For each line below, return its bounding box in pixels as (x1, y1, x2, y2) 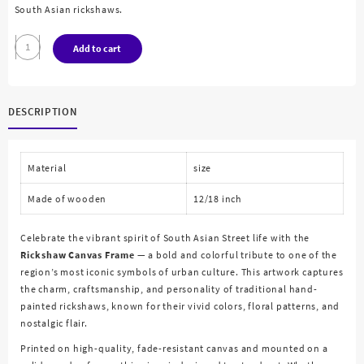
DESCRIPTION (8, 105, 78, 119)
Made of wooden (28, 192, 107, 205)
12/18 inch (193, 192, 242, 205)
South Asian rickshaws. (14, 3, 123, 16)
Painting (14, 71, 54, 84)
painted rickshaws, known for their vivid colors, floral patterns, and (20, 299, 340, 312)
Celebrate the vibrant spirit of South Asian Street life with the (20, 231, 310, 244)
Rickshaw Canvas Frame (20, 248, 135, 261)
